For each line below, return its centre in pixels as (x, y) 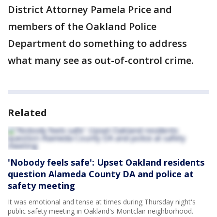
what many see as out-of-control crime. (102, 60)
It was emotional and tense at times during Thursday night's (102, 202)
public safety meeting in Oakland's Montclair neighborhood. (101, 211)
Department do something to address (97, 43)
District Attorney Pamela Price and (90, 9)
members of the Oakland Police (82, 26)
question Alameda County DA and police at (101, 174)
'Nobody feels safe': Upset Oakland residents (106, 162)
